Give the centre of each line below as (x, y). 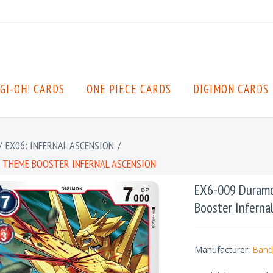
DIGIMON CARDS (231, 89)
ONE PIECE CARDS (129, 89)
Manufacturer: (222, 250)
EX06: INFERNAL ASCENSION (60, 145)
